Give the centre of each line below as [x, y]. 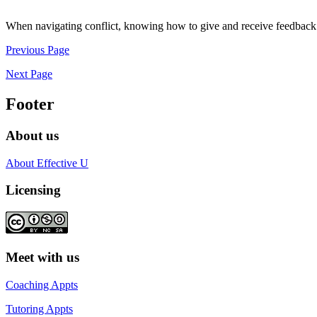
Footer [30, 104]
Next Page [29, 74]
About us [32, 135]
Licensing [33, 190]
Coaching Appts [42, 284]
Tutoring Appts [39, 309]
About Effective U [47, 163]
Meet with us [42, 257]
